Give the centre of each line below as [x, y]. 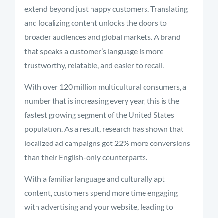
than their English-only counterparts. [86, 157]
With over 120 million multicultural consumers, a [105, 86]
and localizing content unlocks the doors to [96, 23]
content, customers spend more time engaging [101, 192]
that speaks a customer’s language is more [94, 51]
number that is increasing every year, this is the [102, 100]
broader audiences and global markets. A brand [102, 37]
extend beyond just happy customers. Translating [106, 9]
